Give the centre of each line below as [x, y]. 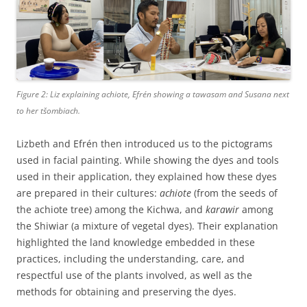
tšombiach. [60, 110]
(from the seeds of [234, 193]
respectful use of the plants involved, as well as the [134, 275]
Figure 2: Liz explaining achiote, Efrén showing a [105, 94]
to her [28, 110]
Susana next [267, 94]
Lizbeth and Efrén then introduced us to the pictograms [145, 143]
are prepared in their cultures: [88, 193]
